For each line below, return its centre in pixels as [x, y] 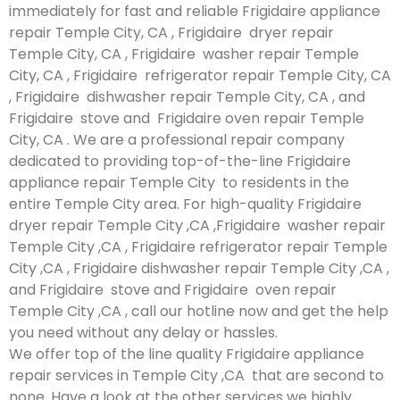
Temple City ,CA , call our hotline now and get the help [199, 311]
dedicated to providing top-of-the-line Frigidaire [180, 161]
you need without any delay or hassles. [143, 332]
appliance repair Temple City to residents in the [179, 182]
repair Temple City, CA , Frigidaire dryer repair [171, 32]
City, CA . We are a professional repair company [177, 139]
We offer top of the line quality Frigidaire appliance [187, 354]
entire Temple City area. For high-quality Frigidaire [185, 204]
